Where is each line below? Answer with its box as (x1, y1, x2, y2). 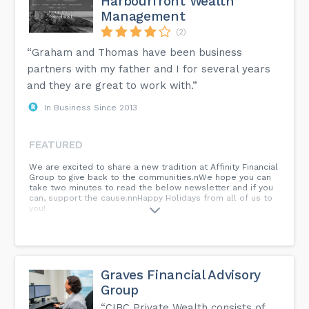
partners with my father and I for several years (27, 62, 271, 75)
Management (101, 8, 186, 24)
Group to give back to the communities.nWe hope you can (29, 172, 272, 182)
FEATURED (29, 138, 83, 151)
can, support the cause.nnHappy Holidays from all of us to (29, 192, 273, 203)
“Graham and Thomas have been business (27, 46, 243, 59)
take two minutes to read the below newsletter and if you (29, 182, 274, 192)
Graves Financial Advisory (101, 266, 261, 283)
